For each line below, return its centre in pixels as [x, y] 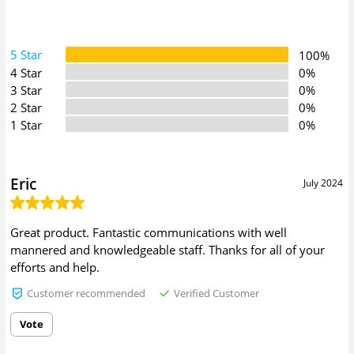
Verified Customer [216, 294]
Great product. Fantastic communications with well [149, 232]
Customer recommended [85, 294]
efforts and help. [55, 267]
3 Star [26, 90]
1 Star [26, 125]
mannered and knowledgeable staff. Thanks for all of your [168, 249]
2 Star [26, 108]
